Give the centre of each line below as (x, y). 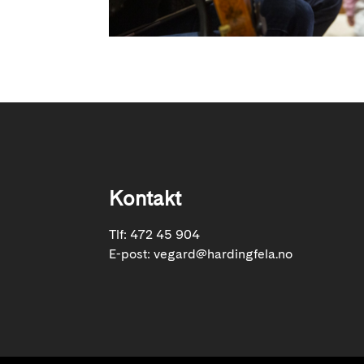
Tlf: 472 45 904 (155, 235)
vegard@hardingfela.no (223, 254)
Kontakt (145, 199)
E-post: (132, 254)
